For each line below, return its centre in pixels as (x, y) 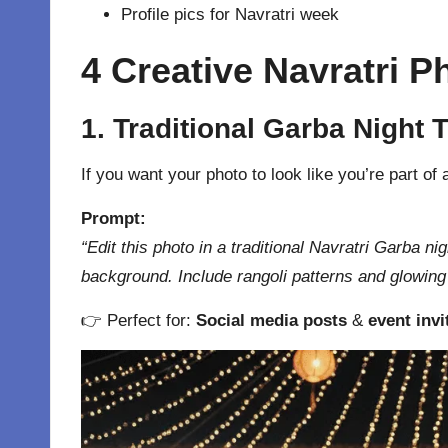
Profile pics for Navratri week (230, 15)
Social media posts (271, 321)
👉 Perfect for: (138, 321)
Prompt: (113, 219)
